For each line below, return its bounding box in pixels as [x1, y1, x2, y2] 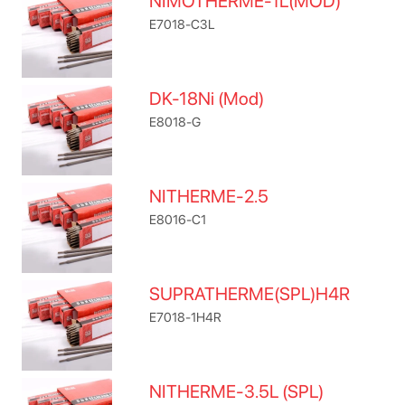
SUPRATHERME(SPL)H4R [149, 283, 351, 305]
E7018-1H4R [149, 309, 222, 325]
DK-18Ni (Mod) [149, 88, 265, 109]
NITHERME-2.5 [149, 185, 269, 207]
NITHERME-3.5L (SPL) [149, 381, 325, 402]
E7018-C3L [149, 16, 216, 32]
